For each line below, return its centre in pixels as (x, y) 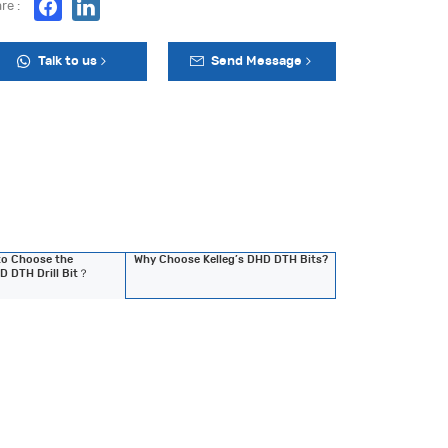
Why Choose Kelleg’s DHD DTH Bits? (230, 260)
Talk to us (68, 61)
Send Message (257, 61)
